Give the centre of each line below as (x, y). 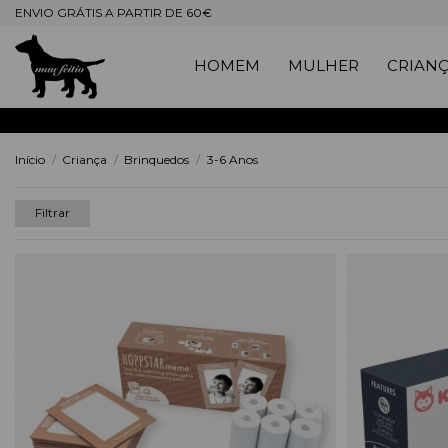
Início (30, 160)
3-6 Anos (232, 160)
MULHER (323, 66)
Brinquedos (157, 160)
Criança (85, 160)
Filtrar (52, 213)
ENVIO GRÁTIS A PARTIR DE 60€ (113, 12)
